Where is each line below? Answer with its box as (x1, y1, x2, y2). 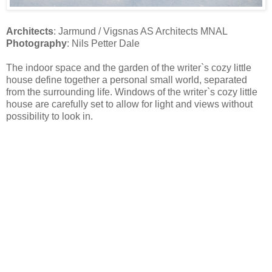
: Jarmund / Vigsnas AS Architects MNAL (53, 25, 228, 36)
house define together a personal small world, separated (6, 74, 247, 85)
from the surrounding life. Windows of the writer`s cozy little (6, 86, 257, 97)
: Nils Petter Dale (67, 38, 140, 49)
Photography (6, 38, 67, 49)
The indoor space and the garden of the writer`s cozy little (6, 62, 251, 73)
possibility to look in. (6, 110, 93, 121)
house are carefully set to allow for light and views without (6, 98, 253, 109)
